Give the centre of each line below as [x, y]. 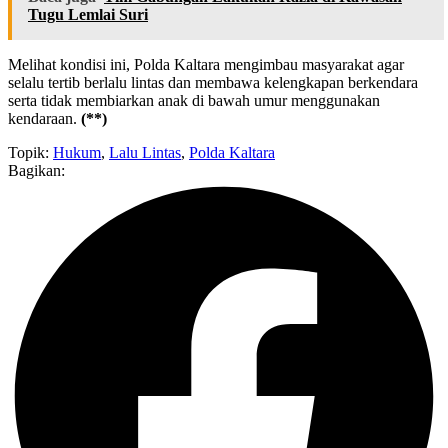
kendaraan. [44, 119]
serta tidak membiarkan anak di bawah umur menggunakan [194, 101]
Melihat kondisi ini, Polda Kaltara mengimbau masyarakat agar [206, 65]
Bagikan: [36, 171]
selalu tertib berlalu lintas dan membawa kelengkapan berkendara [213, 83]
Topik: [30, 153]
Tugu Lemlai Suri [88, 15]
